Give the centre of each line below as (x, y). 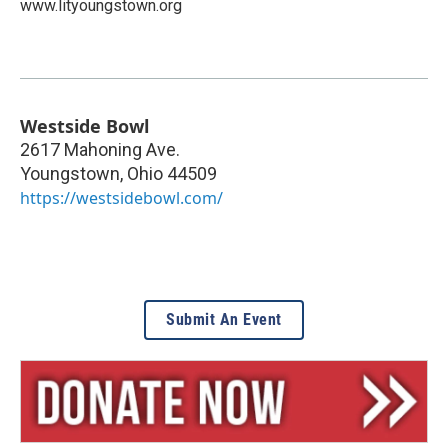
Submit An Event (224, 320)
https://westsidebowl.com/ (121, 198)
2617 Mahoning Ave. (100, 150)
